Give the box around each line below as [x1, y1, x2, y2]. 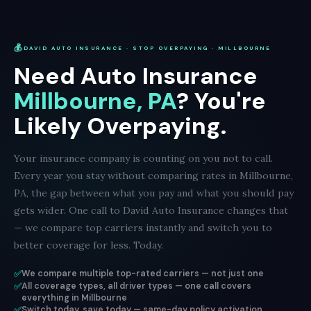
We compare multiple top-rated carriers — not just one [22, 268, 264, 279]
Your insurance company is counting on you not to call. [14, 152, 273, 165]
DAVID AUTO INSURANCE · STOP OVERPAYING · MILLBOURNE [23, 44, 271, 51]
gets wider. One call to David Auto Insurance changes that [14, 204, 288, 217]
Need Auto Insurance [14, 61, 258, 91]
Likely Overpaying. [14, 111, 226, 141]
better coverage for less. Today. [14, 239, 163, 251]
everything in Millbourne [22, 292, 127, 303]
